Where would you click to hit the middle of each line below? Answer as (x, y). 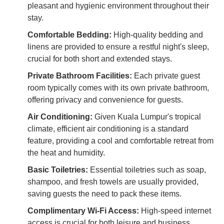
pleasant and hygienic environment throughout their (118, 5)
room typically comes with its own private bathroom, (118, 87)
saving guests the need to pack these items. (104, 193)
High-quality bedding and (157, 34)
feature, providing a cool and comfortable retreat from (120, 140)
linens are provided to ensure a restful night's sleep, (118, 46)
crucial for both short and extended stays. (100, 58)
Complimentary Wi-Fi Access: (83, 210)
